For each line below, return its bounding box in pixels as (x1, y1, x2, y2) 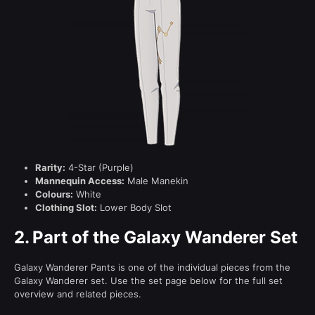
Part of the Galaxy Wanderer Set (32, 226, 297, 247)
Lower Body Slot (97, 201, 172, 213)
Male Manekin (124, 174, 188, 186)
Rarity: (35, 161, 65, 173)
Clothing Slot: (35, 201, 97, 213)
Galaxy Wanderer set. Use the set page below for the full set (14, 274, 283, 286)
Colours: (35, 188, 73, 200)
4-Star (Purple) (65, 161, 134, 173)
